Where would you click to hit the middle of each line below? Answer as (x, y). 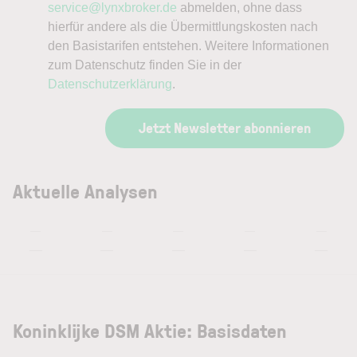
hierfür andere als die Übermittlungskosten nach (183, 26)
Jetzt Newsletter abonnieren (225, 127)
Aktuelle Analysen (85, 190)
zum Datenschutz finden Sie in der (145, 65)
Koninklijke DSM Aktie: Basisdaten (150, 330)
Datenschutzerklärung (110, 84)
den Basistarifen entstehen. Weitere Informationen (188, 45)
